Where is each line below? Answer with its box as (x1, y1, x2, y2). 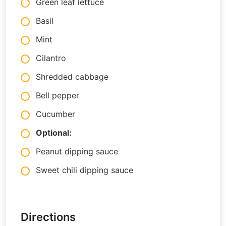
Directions (21, 210, 76, 224)
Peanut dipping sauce (36, 146, 118, 157)
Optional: (36, 128, 72, 138)
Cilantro (36, 53, 66, 64)
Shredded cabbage (36, 72, 108, 82)
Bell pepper (36, 90, 79, 101)
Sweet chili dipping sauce (36, 165, 133, 176)
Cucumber (36, 109, 75, 120)
